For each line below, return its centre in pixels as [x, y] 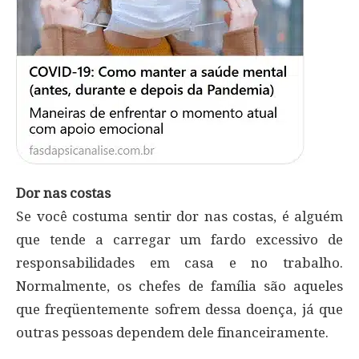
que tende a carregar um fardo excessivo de [179, 240]
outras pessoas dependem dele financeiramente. [172, 333]
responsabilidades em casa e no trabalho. [179, 263]
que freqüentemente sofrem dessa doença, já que [179, 310]
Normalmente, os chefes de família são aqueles [179, 286]
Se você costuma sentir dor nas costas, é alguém [179, 217]
